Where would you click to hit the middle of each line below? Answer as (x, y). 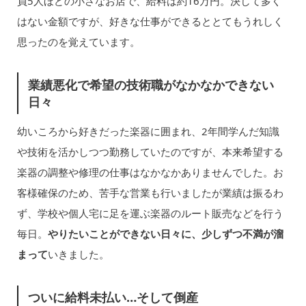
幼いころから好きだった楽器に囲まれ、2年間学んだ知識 (148, 131)
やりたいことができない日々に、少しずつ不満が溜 (165, 234)
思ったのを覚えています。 (78, 42)
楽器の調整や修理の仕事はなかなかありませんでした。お (150, 172)
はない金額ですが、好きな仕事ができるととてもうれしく (150, 22)
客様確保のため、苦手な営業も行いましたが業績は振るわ (150, 193)
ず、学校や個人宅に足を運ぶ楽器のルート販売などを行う (150, 213)
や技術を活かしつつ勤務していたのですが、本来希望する (150, 152)
